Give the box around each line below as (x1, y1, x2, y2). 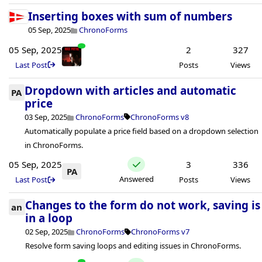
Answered (119, 173, 154, 184)
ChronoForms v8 (130, 111, 189, 122)
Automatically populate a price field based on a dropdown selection (24, 125, 258, 136)
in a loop (25, 211, 73, 226)
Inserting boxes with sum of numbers (28, 9, 232, 24)
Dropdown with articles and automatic (24, 82, 236, 98)
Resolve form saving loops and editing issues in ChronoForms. (25, 240, 241, 251)
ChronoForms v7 (130, 226, 189, 237)
